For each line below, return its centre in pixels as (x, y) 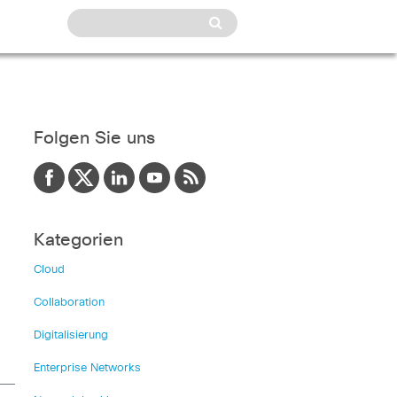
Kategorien (78, 240)
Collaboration (69, 303)
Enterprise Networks (87, 368)
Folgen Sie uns (94, 138)
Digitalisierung (70, 335)
